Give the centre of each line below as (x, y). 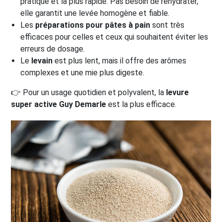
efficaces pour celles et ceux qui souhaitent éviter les (114, 37)
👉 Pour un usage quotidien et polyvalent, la (88, 92)
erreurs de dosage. (53, 49)
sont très (167, 25)
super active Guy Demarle (58, 104)
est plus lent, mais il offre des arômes (120, 61)
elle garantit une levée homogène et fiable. (95, 13)
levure (177, 92)
